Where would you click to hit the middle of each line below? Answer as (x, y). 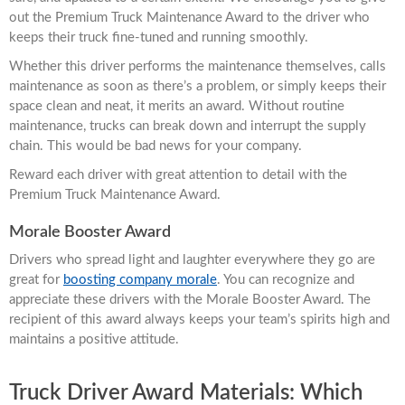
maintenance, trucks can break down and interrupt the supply (188, 126)
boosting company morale (140, 279)
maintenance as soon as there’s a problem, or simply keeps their (198, 86)
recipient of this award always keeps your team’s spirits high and (199, 319)
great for (36, 279)
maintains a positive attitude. (94, 339)
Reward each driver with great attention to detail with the (178, 174)
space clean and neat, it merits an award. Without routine (177, 106)
